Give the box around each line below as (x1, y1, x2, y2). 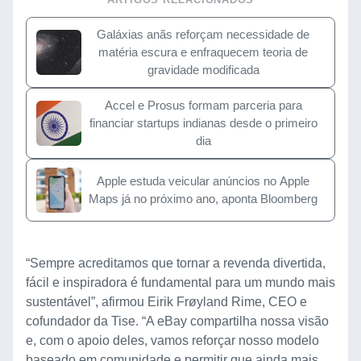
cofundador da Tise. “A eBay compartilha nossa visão (26, 313, 329, 328)
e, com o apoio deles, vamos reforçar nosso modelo (26, 333, 319, 347)
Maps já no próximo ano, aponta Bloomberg (89, 191, 317, 205)
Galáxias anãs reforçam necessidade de (97, 27, 309, 41)
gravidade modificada (147, 62, 259, 77)
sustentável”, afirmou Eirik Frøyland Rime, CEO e (26, 294, 307, 309)
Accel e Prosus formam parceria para (104, 98, 302, 112)
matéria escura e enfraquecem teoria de (98, 44, 308, 59)
